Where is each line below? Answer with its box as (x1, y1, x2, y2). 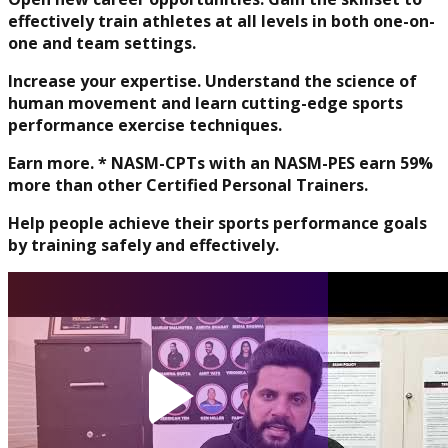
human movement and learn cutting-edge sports (8, 92, 403, 115)
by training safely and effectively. (8, 234, 279, 257)
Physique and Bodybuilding (88, 13, 291, 35)
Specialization (88, 337, 191, 359)
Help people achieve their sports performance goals (8, 212, 427, 235)
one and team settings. (8, 32, 196, 55)
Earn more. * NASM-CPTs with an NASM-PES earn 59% (8, 152, 433, 175)
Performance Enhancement (88, 315, 293, 337)
